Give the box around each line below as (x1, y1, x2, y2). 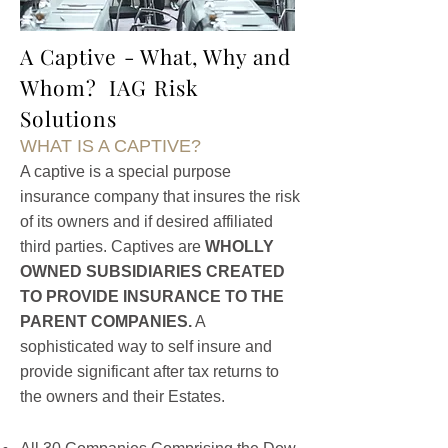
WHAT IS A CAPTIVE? (20, 136, 201, 156)
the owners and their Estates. (20, 388, 225, 405)
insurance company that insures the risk (20, 188, 300, 205)
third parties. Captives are (20, 238, 205, 255)
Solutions (20, 104, 118, 132)
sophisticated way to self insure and (20, 338, 272, 355)
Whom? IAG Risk (20, 73, 199, 101)
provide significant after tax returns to (20, 363, 279, 380)
